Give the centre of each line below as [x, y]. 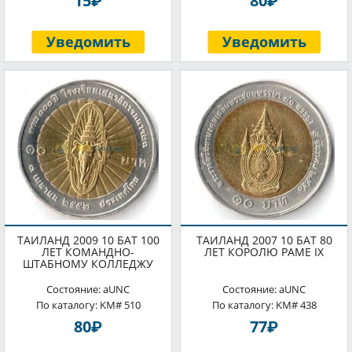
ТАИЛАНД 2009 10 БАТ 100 [88, 240]
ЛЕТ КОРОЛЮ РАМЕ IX [264, 252]
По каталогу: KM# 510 [88, 305]
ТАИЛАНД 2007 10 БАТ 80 [264, 240]
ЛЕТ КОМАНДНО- [88, 252]
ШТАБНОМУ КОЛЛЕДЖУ [88, 264]
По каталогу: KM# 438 [264, 305]
